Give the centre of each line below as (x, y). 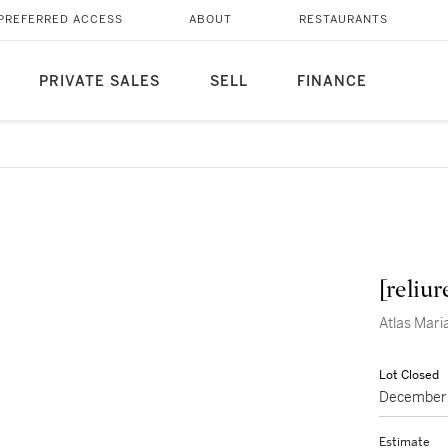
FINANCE (331, 81)
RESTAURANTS (343, 19)
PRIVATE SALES (99, 81)
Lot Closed (409, 375)
